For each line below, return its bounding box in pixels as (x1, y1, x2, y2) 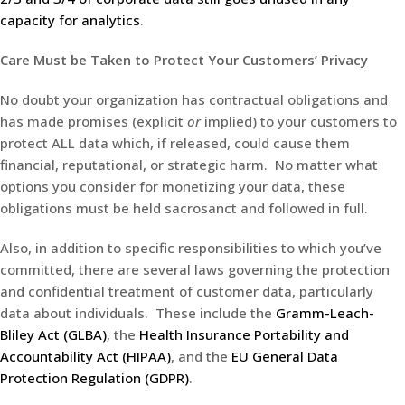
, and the (171, 346, 231, 365)
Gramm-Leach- (276, 303, 374, 322)
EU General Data (231, 346, 338, 365)
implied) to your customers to (201, 111, 397, 130)
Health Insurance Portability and (139, 325, 349, 344)
